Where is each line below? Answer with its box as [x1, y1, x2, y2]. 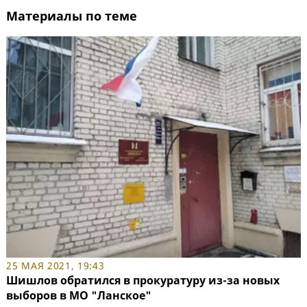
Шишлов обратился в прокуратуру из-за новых [6, 272, 280, 288]
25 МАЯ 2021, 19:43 [6, 258, 105, 272]
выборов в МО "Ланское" [6, 287, 151, 303]
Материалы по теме [6, 8, 137, 25]
